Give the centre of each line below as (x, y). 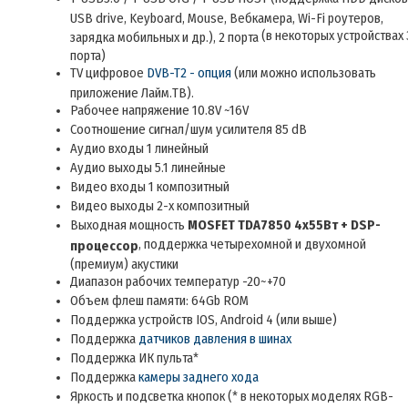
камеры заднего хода (199, 377)
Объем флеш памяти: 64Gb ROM (159, 301)
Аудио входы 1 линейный (139, 149)
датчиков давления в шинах (215, 339)
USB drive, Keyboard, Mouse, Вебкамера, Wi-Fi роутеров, (227, 17)
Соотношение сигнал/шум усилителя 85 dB (189, 130)
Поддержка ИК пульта (132, 358)
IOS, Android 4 (236, 320)
